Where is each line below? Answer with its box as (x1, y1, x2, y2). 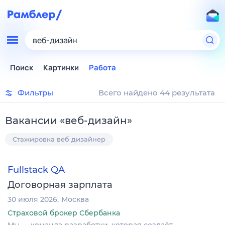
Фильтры (18, 88, 53, 97)
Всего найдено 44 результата (98, 88, 215, 97)
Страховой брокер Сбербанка (8, 208, 120, 218)
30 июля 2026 (8, 195, 57, 204)
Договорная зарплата (8, 179, 113, 191)
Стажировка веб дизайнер (13, 135, 105, 143)
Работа (89, 62, 116, 73)
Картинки (43, 62, 79, 73)
